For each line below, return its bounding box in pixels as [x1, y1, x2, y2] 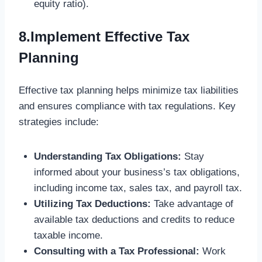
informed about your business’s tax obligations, [33, 167, 240, 178]
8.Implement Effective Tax [19, 29, 189, 45]
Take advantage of [150, 198, 233, 210]
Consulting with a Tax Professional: [33, 246, 199, 257]
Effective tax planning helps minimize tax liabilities [19, 85, 239, 96]
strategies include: [19, 116, 99, 128]
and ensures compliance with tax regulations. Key [19, 101, 236, 112]
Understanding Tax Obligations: [33, 151, 181, 163]
